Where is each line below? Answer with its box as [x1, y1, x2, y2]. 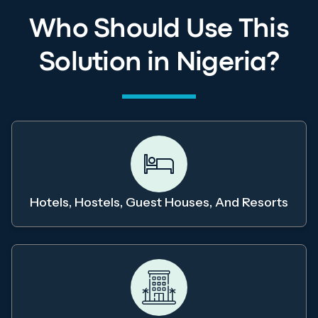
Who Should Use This [29, 18, 289, 43]
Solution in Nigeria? [39, 52, 279, 76]
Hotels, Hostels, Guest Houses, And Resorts [30, 194, 288, 211]
